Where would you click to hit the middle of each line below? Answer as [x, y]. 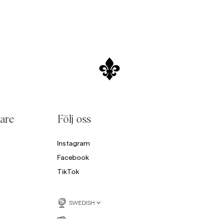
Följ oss [74, 120]
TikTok [68, 171]
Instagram [73, 143]
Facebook [73, 157]
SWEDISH [82, 203]
